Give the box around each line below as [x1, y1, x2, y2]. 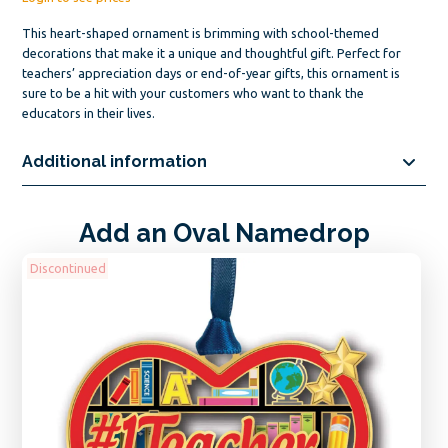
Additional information [22, 151, 208, 171]
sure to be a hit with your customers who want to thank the [22, 85, 365, 100]
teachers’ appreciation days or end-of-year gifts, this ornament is [22, 65, 401, 80]
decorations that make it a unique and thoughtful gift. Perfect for [22, 45, 402, 60]
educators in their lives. [22, 105, 156, 120]
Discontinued [29, 261, 106, 276]
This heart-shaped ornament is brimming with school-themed [22, 25, 380, 40]
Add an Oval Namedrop [78, 217, 370, 248]
